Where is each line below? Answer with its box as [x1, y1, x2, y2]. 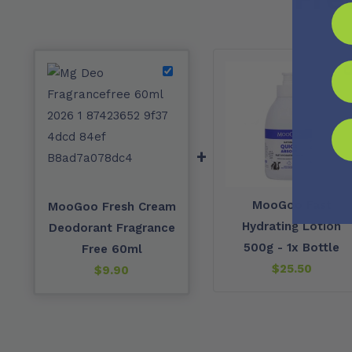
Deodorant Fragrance [48, 221, 175, 235]
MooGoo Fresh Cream [47, 200, 176, 214]
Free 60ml [81, 242, 142, 256]
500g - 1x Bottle [244, 240, 339, 255]
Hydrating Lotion [242, 219, 341, 233]
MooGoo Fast [251, 198, 332, 212]
